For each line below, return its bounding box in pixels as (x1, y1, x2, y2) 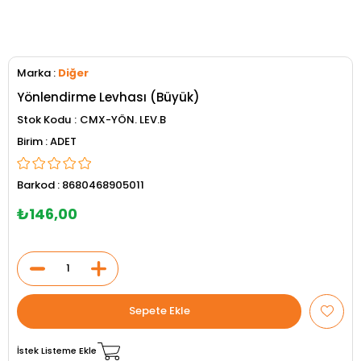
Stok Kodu (17, 111, 71, 127)
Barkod (17, 176, 55, 193)
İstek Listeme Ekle (17, 344, 97, 358)
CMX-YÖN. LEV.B (80, 111, 166, 127)
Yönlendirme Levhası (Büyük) (17, 88, 200, 106)
